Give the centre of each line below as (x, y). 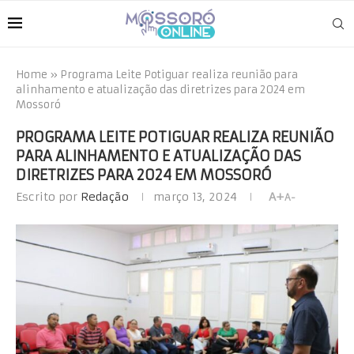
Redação (105, 197)
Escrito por (48, 197)
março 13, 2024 (195, 197)
